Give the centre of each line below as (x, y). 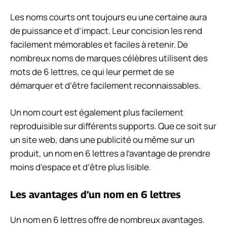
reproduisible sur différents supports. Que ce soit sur (113, 126)
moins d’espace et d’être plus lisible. (81, 167)
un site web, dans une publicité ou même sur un (102, 139)
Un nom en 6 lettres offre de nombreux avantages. (107, 220)
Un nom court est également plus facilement (97, 112)
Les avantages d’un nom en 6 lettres (96, 195)
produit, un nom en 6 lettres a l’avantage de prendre (110, 153)
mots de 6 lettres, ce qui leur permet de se (92, 72)
